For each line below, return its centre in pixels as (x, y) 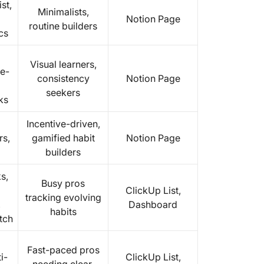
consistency (63, 78)
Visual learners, (63, 64)
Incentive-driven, (63, 124)
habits (63, 212)
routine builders (63, 26)
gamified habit (63, 138)
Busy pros (63, 183)
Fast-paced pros (63, 250)
